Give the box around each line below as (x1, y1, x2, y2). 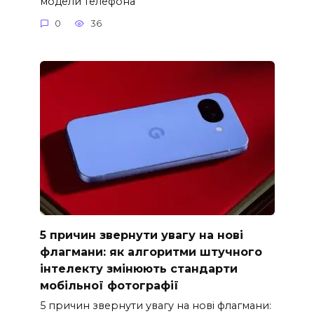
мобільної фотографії (39, 278, 179, 292)
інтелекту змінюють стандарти (39, 261, 238, 275)
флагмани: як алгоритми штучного (39, 245, 262, 259)
